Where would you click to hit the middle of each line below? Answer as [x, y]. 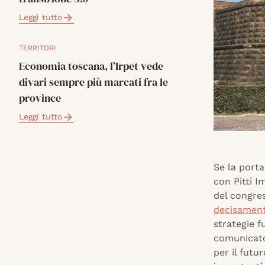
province [40, 98]
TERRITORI [38, 48]
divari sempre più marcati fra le [93, 82]
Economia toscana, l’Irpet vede [91, 66]
